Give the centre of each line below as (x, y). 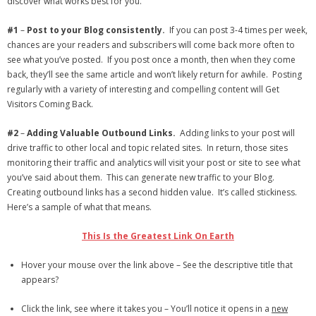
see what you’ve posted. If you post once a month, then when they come (151, 60)
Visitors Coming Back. (50, 104)
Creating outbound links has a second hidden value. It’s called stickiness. (153, 192)
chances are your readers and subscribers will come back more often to (151, 45)
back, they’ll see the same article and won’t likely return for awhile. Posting (154, 74)
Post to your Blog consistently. (96, 30)
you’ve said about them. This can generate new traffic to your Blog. (142, 177)
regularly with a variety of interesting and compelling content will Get (143, 89)
